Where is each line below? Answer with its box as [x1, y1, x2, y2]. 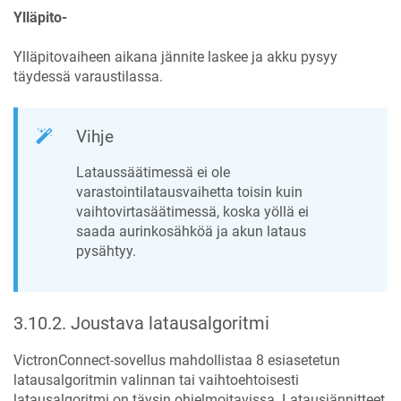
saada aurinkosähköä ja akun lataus [76, 222, 306, 240]
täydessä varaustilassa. [13, 68, 163, 86]
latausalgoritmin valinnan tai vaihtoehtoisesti [13, 371, 299, 389]
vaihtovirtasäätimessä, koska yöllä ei [76, 202, 309, 220]
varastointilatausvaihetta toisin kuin [76, 183, 303, 200]
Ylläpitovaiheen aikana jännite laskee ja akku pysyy [13, 48, 337, 66]
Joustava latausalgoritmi [71, 312, 269, 335]
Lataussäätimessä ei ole [76, 163, 230, 181]
